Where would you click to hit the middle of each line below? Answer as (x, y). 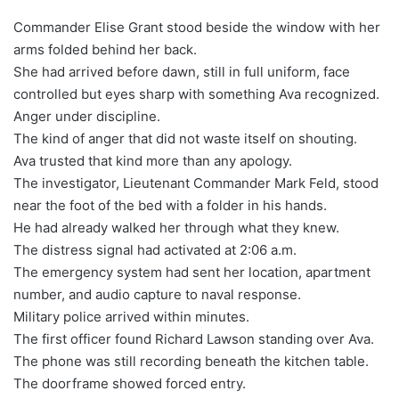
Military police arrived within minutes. (131, 316)
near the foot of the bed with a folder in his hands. (170, 205)
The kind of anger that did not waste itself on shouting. (185, 138)
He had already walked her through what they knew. (176, 227)
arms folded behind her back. (105, 49)
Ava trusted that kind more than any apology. (153, 160)
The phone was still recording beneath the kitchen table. (191, 361)
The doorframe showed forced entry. (130, 383)
